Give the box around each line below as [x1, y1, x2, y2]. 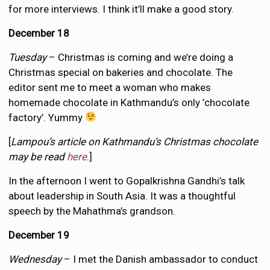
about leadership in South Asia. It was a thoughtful [8, 189, 236, 202]
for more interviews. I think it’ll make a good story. [8, 2, 234, 15]
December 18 [8, 27, 70, 39]
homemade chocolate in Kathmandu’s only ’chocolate [8, 96, 250, 108]
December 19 [8, 228, 70, 241]
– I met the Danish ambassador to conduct [61, 253, 259, 265]
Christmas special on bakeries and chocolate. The [8, 66, 233, 78]
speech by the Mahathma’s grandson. [8, 204, 176, 217]
